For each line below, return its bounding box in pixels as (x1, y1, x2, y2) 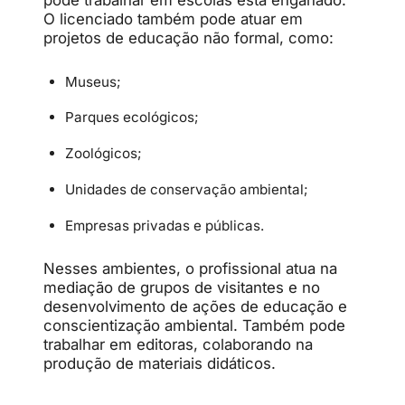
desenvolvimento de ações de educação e (43, 297, 347, 316)
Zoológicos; (65, 145, 142, 163)
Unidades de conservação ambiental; (65, 180, 308, 198)
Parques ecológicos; (65, 108, 199, 127)
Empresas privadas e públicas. (65, 216, 264, 234)
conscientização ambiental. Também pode (43, 316, 345, 334)
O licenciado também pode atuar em (43, 9, 303, 28)
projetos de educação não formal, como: (43, 28, 334, 47)
